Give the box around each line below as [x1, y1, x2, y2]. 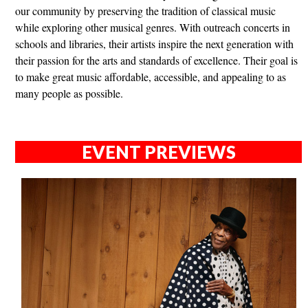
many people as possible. [14, 86, 123, 101]
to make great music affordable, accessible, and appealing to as [14, 69, 286, 85]
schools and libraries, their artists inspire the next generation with [14, 36, 294, 52]
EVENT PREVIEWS [81, 142, 236, 163]
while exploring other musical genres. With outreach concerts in [14, 20, 290, 35]
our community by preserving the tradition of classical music [14, 3, 276, 19]
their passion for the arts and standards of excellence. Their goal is [14, 53, 298, 68]
